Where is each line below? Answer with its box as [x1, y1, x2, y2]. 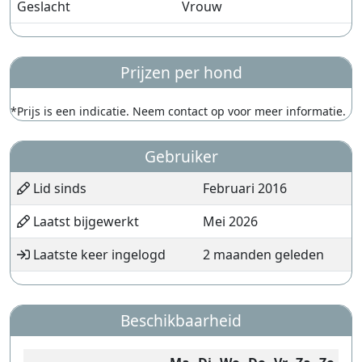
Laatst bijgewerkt [30, 213, 139, 230]
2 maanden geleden [203, 246, 324, 263]
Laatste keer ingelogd [30, 246, 166, 263]
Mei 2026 [203, 213, 258, 230]
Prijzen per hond [120, 61, 242, 83]
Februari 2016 [203, 179, 287, 197]
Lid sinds [30, 179, 86, 197]
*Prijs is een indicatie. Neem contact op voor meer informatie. [11, 103, 346, 119]
